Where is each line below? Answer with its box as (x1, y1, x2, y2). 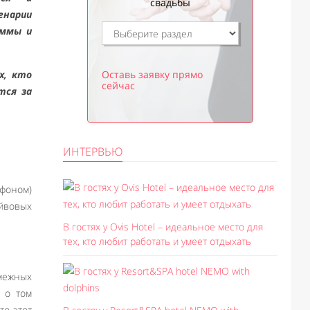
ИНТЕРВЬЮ (63, 144, 122, 159)
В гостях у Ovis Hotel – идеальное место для (63, 220, 263, 233)
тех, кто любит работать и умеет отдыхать (63, 235, 251, 248)
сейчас (102, 79, 135, 92)
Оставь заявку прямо (102, 68, 203, 81)
